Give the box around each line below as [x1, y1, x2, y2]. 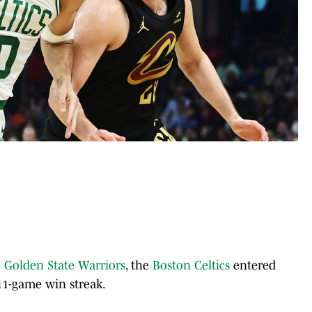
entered [230, 258, 276, 272]
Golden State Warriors [4, 258, 125, 272]
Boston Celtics [153, 258, 230, 272]
